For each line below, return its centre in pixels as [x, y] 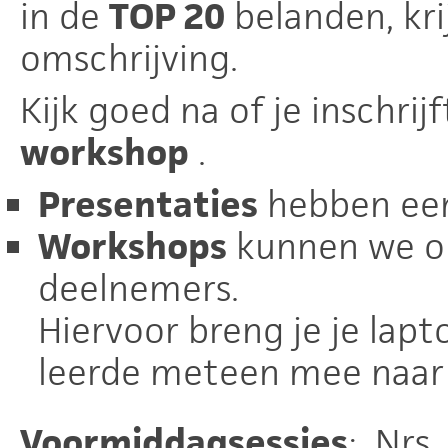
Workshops [132, 246]
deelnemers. [138, 288]
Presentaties [148, 204]
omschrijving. [129, 58]
